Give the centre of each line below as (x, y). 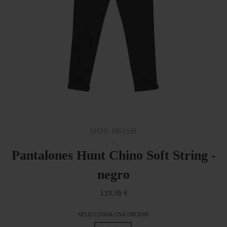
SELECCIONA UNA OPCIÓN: (113, 215)
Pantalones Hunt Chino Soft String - (113, 156)
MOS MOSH (113, 131)
